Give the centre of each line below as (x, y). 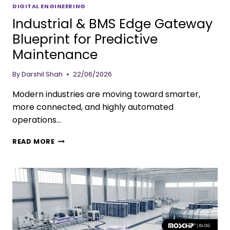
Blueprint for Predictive (85, 40)
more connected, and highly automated (93, 107)
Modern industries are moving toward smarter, (106, 94)
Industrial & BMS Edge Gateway (112, 24)
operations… (37, 120)
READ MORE (34, 141)
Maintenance (55, 55)
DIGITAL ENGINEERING (49, 6)
